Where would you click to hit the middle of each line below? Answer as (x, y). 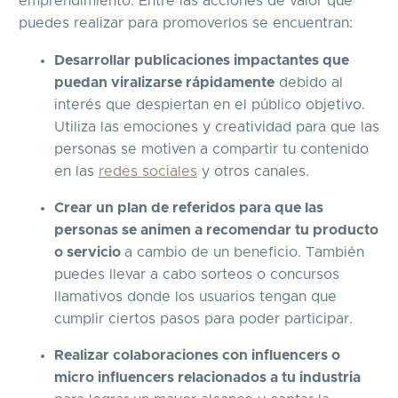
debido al (309, 83)
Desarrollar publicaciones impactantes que (202, 61)
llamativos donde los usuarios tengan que (195, 297)
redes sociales (148, 172)
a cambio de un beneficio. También (244, 253)
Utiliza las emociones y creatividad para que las (217, 127)
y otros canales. (255, 172)
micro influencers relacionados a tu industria (207, 378)
